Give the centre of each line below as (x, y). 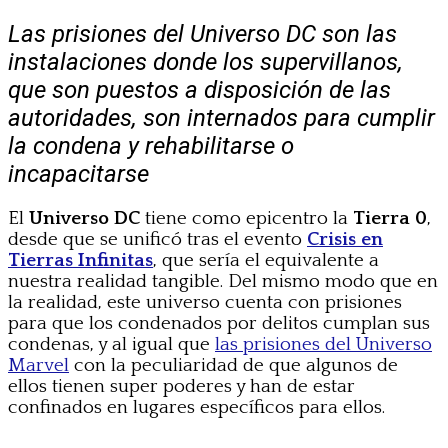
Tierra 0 (390, 218)
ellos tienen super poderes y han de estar (181, 386)
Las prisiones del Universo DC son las (202, 33)
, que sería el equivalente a (266, 260)
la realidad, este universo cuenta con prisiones (205, 302)
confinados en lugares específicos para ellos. (196, 407)
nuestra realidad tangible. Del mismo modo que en (223, 281)
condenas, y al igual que (111, 344)
